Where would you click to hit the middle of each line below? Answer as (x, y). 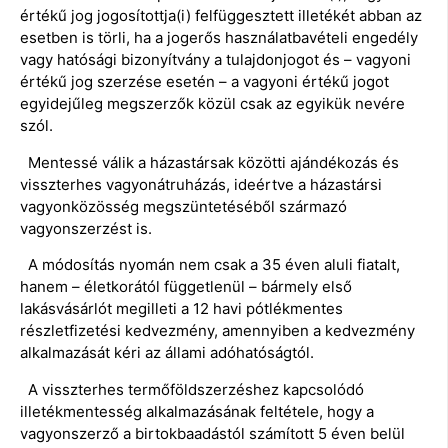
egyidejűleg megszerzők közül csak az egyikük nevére (212, 104)
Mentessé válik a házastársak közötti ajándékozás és (209, 162)
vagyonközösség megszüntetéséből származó (183, 206)
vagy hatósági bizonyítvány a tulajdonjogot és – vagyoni (215, 60)
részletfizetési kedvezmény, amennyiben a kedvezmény (217, 331)
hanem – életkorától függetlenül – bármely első (186, 287)
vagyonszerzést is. (86, 228)
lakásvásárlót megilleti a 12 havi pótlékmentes (181, 309)
